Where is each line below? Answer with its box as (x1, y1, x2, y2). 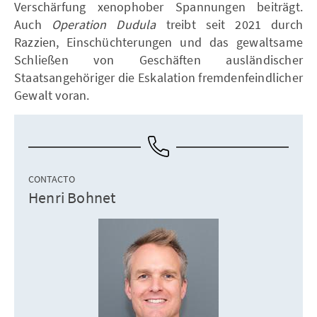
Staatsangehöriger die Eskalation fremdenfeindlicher (14, 69, 303, 86)
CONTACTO (28, 173, 75, 185)
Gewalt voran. (14, 87, 90, 103)
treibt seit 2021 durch (156, 16, 304, 33)
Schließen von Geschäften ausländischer (14, 52, 303, 68)
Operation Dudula (51, 16, 156, 33)
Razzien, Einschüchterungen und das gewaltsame (14, 34, 303, 50)
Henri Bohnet (28, 188, 116, 207)
